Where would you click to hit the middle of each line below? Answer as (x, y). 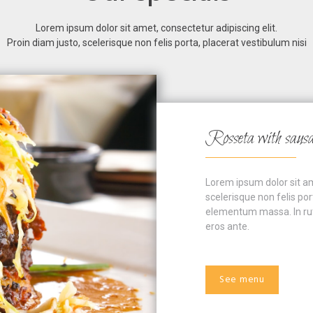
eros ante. (227, 226)
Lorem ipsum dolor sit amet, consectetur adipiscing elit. (156, 28)
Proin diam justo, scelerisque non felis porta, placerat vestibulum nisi (156, 43)
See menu (242, 279)
